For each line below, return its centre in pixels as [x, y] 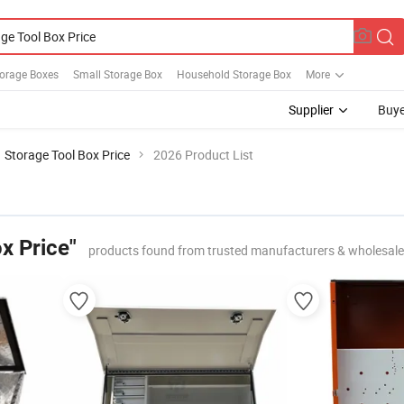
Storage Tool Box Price [67, 155]
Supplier [311, 110]
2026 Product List [203, 155]
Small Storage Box [118, 73]
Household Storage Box [234, 73]
